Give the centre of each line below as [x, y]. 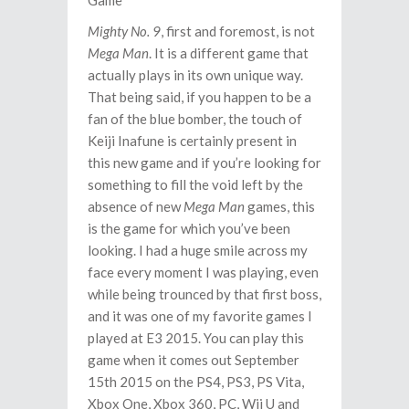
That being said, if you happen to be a [199, 97]
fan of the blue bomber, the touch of [195, 119]
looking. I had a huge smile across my [198, 250]
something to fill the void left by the [195, 184]
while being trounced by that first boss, [204, 294]
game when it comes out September [194, 360]
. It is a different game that [229, 53]
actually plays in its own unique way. [195, 75]
